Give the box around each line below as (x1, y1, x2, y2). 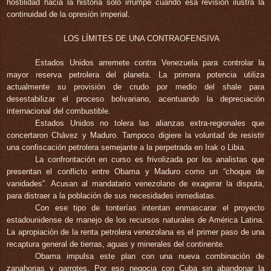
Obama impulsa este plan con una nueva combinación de (35, 251, 264, 261)
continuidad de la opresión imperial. (7, 9, 130, 19)
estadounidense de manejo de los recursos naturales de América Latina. (7, 215, 264, 224)
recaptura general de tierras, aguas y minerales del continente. (7, 239, 225, 249)
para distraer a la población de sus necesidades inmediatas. (7, 191, 217, 200)
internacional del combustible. (7, 106, 111, 116)
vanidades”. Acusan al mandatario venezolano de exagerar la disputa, (7, 178, 264, 188)
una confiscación (7, 142, 66, 152)
